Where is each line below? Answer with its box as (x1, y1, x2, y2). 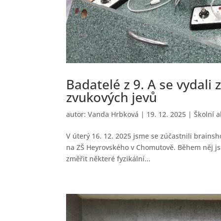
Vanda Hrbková (88, 110, 139, 119)
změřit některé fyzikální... (66, 154, 151, 164)
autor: (66, 110, 88, 119)
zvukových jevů (66, 88, 157, 107)
